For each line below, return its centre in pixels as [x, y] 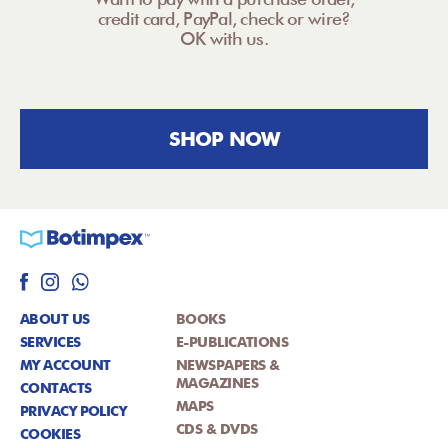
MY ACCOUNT [65, 365]
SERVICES [50, 342]
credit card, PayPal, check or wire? [224, 19]
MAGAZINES [216, 383]
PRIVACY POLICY [73, 411]
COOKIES [50, 434]
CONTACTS [56, 388]
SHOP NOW [224, 139]
